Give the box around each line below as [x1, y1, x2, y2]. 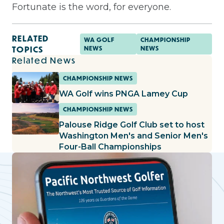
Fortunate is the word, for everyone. [12, 1, 171, 12]
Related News [12, 54, 76, 66]
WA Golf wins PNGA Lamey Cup [59, 88, 188, 98]
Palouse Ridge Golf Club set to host [59, 120, 204, 130]
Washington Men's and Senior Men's [59, 131, 208, 141]
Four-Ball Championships [59, 142, 161, 152]
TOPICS [12, 43, 43, 55]
